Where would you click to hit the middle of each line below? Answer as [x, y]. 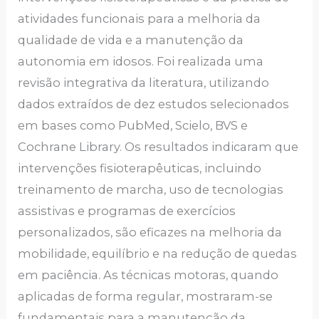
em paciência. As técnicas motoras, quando [148, 275]
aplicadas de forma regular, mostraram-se [146, 297]
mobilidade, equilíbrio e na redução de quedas [158, 254]
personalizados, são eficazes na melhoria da [150, 232]
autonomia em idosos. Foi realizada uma [141, 62]
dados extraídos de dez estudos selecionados [154, 104]
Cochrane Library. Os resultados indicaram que [158, 147]
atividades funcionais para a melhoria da [140, 19]
